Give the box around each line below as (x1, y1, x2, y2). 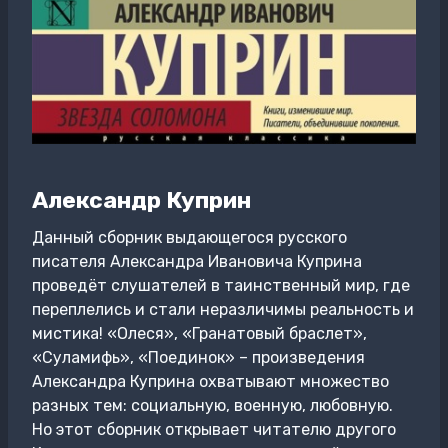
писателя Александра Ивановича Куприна (32, 252, 362, 271)
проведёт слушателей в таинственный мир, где (32, 276, 410, 295)
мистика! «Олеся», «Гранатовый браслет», (32, 324, 367, 343)
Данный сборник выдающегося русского (32, 228, 347, 247)
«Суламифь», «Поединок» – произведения (32, 348, 365, 367)
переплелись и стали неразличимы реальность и (32, 300, 414, 319)
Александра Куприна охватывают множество (32, 372, 389, 391)
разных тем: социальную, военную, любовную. (32, 396, 393, 415)
